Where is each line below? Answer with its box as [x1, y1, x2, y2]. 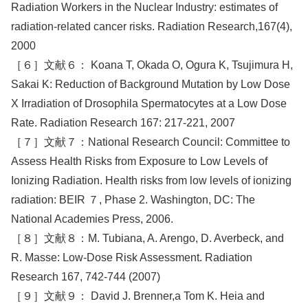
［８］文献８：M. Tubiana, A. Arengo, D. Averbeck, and [11, 232, 284, 244]
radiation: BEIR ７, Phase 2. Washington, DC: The [11, 193, 255, 206]
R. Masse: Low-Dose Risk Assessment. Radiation [11, 251, 252, 263]
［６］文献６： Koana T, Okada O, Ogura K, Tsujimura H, [11, 58, 293, 71]
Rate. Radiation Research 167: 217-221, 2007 [11, 116, 235, 129]
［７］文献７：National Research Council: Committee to [11, 135, 290, 148]
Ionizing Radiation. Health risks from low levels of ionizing [11, 174, 291, 186]
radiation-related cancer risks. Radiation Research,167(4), [11, 20, 292, 32]
